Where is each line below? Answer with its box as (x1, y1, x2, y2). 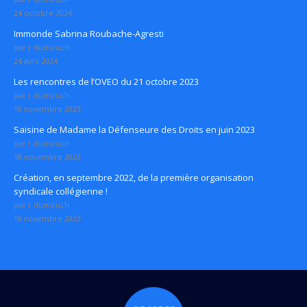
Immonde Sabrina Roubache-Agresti (14, 27, 164, 40)
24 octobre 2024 (14, 8, 72, 19)
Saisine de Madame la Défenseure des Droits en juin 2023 (14, 123, 255, 136)
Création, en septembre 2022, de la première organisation (14, 171, 254, 184)
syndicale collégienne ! (14, 185, 108, 198)
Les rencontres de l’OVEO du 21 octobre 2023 (14, 75, 199, 88)
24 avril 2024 (14, 56, 58, 66)
